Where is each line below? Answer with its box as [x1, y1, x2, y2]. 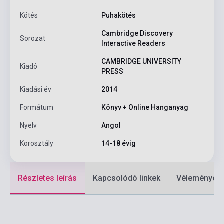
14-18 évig [101, 139, 136, 148]
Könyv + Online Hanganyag [101, 103, 188, 112]
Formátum [20, 103, 53, 112]
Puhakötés [101, 11, 136, 20]
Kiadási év [20, 85, 51, 94]
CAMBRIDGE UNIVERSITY [101, 57, 181, 66]
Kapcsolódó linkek [93, 173, 160, 183]
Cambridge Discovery [101, 29, 173, 38]
